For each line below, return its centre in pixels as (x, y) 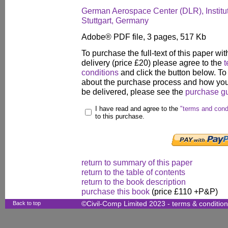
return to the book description (134, 182)
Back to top (27, 203)
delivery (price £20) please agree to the (153, 63)
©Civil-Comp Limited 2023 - (127, 204)
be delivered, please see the (133, 92)
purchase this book (116, 191)
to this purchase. (120, 116)
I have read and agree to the (138, 109)
